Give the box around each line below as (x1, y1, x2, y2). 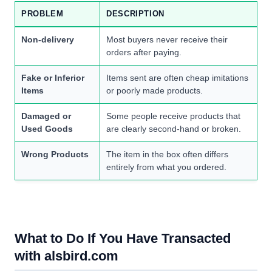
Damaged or (21, 111, 71, 121)
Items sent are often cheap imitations (106, 73, 248, 83)
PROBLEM (21, 9, 64, 19)
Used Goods (21, 124, 73, 134)
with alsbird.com (15, 248, 118, 264)
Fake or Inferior (21, 73, 84, 83)
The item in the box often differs (106, 149, 228, 160)
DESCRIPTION (106, 9, 165, 19)
